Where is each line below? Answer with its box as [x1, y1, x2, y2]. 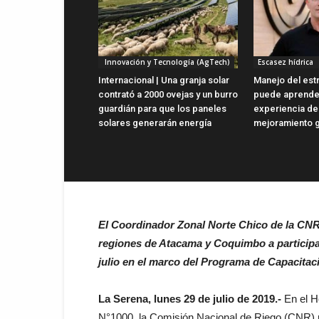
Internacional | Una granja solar [98, 74, 229, 85]
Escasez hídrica [258, 56, 318, 67]
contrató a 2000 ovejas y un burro [98, 88, 238, 100]
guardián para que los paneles [98, 103, 226, 114]
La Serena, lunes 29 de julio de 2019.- [98, 292, 281, 305]
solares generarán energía [98, 117, 211, 128]
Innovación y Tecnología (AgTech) [103, 56, 230, 67]
